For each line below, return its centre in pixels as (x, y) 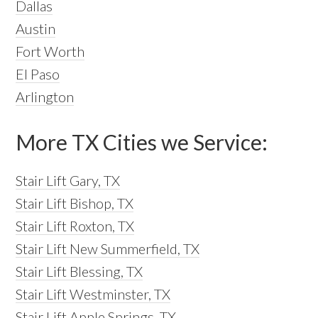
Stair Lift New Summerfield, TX (108, 249)
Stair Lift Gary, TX (68, 181)
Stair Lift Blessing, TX (79, 272)
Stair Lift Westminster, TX (93, 294)
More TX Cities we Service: (142, 142)
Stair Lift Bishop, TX (75, 203)
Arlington (45, 97)
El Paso (38, 74)
